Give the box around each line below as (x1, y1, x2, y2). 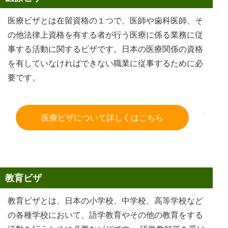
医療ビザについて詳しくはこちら (41, 111, 163, 123)
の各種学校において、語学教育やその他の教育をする (8, 209, 203, 220)
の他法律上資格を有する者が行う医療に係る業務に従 (8, 28, 203, 40)
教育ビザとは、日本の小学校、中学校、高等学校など (8, 194, 203, 206)
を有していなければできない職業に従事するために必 (8, 57, 203, 69)
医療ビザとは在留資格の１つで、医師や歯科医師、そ (8, 14, 203, 26)
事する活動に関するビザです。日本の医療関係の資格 (8, 43, 203, 54)
